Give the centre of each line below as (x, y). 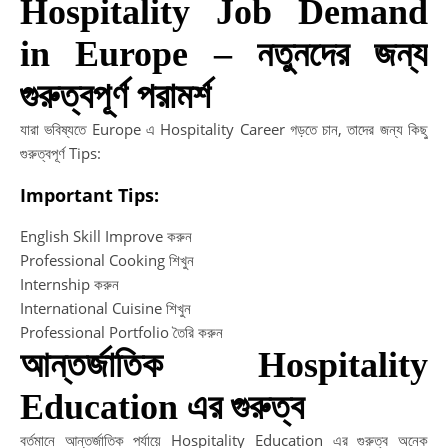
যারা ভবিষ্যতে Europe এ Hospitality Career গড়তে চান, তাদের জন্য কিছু (224, 129)
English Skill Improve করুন (106, 236)
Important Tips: (89, 194)
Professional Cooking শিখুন (107, 260)
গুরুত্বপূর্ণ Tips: (60, 153)
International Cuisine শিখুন (105, 308)
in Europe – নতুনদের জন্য (224, 54)
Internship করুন (69, 284)
